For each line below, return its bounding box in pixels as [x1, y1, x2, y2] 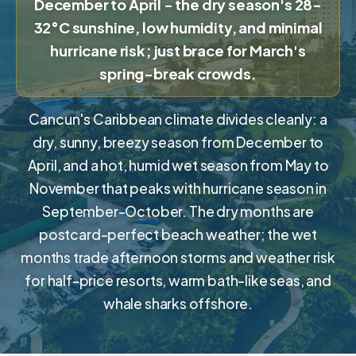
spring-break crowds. [99, 64, 257, 83]
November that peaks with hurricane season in [29, 180, 327, 197]
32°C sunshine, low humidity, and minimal [33, 18, 323, 37]
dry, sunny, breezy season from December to [32, 133, 324, 151]
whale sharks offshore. [103, 295, 253, 312]
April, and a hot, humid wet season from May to [27, 157, 329, 174]
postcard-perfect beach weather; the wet [38, 226, 318, 243]
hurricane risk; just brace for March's [50, 41, 306, 60]
